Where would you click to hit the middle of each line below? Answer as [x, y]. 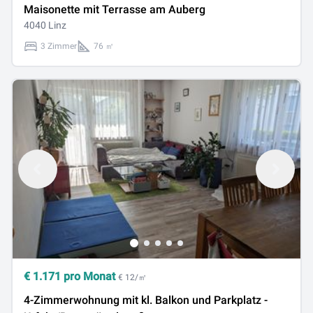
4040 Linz [45, 25]
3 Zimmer [59, 46]
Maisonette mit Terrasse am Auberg [115, 9]
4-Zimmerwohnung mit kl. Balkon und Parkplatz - [146, 300]
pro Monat [89, 276]
